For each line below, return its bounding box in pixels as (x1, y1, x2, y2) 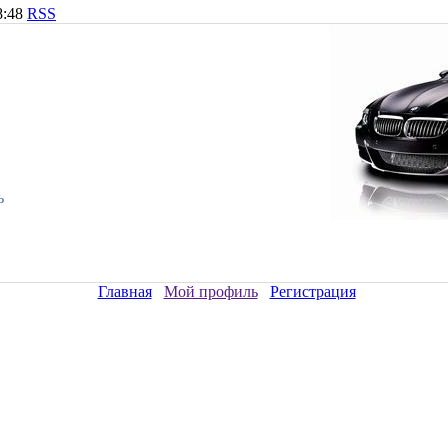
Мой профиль (163, 283, 258, 300)
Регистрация (269, 283, 356, 300)
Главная (97, 283, 152, 300)
